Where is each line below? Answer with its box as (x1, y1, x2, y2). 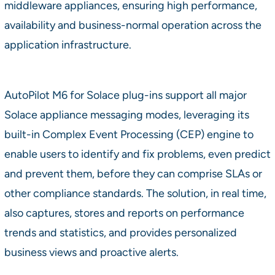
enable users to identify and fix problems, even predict (4, 147, 271, 160)
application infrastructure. (4, 37, 131, 51)
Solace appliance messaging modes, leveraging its (4, 107, 249, 121)
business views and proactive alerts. (4, 245, 179, 258)
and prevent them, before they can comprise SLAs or (4, 166, 262, 180)
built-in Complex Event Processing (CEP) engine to (4, 127, 254, 141)
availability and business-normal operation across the (4, 18, 261, 31)
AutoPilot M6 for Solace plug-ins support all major (4, 88, 247, 101)
